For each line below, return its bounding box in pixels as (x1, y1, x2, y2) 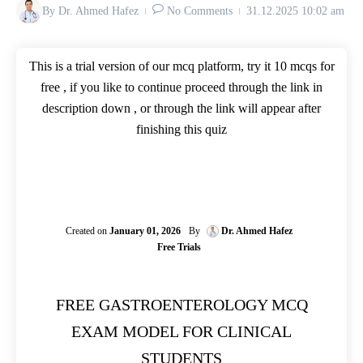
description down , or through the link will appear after (42, 101, 321, 115)
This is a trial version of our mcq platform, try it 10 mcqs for (28, 59, 335, 73)
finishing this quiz (136, 122, 227, 136)
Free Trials (156, 241, 201, 253)
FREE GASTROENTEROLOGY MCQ (55, 296, 308, 314)
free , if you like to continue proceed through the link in (41, 80, 322, 94)
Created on (65, 225, 109, 237)
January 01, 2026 (109, 225, 181, 237)
